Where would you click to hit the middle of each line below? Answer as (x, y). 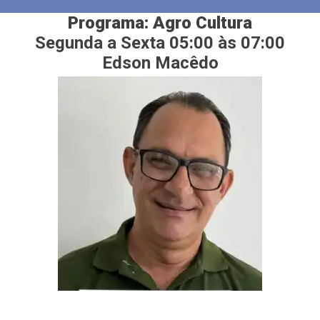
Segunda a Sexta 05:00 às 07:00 (160, 43)
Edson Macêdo (160, 63)
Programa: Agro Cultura (160, 23)
